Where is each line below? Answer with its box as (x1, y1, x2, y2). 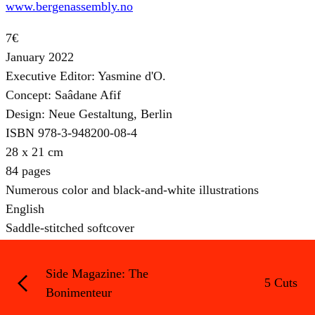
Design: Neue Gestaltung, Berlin (6, 106, 172, 121)
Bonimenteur (46, 285, 112, 300)
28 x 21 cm (6, 144, 63, 159)
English (6, 201, 44, 216)
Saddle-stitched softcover (6, 220, 134, 235)
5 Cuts (264, 276, 297, 290)
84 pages (6, 163, 51, 178)
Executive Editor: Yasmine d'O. (6, 68, 166, 83)
